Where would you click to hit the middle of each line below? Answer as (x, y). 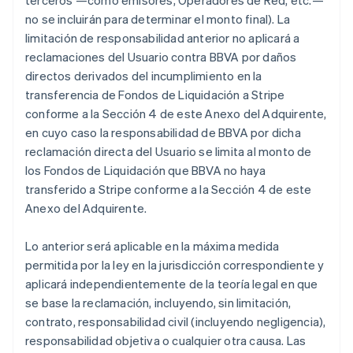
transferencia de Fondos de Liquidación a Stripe (155, 95)
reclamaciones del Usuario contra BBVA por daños (161, 57)
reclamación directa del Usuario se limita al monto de (169, 151)
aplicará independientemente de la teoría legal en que (172, 284)
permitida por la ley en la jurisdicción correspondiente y (175, 265)
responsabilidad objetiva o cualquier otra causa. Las (166, 340)
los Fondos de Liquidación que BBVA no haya (146, 170)
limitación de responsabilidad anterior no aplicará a (163, 38)
